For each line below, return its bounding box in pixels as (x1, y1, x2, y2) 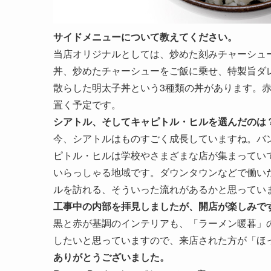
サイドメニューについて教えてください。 (53, 30, 237, 44)
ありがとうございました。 (53, 250, 169, 264)
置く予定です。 (53, 97, 121, 111)
